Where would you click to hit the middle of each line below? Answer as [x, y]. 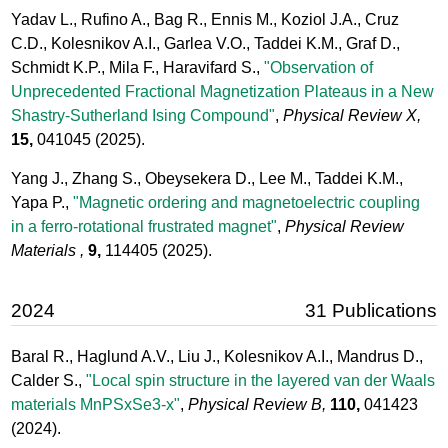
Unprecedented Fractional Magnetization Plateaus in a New [223, 91]
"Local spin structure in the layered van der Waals [261, 381]
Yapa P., [42, 202]
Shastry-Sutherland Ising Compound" [143, 115]
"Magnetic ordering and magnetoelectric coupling [247, 202]
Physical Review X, [352, 115]
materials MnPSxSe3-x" [96, 405]
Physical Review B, [257, 405]
